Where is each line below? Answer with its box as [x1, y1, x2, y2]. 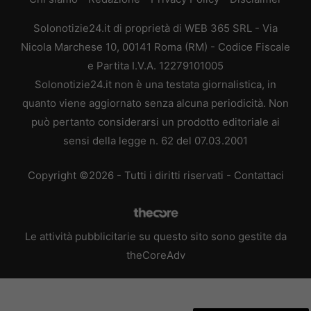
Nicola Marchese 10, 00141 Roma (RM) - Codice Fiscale [21, 40, 290, 53]
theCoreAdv [126, 248, 185, 262]
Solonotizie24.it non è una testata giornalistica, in [35, 78, 276, 91]
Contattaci [233, 168, 284, 182]
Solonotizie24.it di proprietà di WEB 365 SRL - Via [33, 22, 278, 35]
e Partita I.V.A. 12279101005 [87, 59, 224, 72]
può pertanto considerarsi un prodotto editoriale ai [31, 115, 280, 128]
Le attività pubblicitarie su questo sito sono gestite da [24, 229, 287, 243]
